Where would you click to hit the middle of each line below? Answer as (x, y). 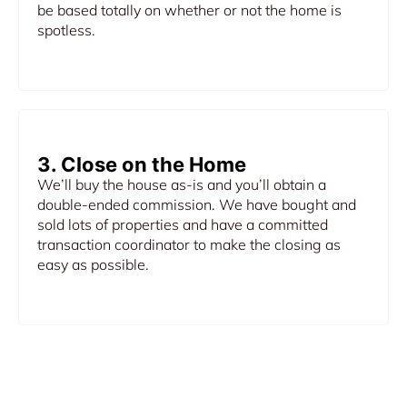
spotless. (66, 30)
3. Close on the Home (142, 164)
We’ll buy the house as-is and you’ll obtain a (182, 184)
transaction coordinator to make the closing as (189, 244)
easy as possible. (93, 264)
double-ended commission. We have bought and (197, 204)
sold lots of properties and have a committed (183, 224)
